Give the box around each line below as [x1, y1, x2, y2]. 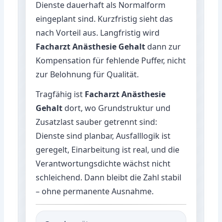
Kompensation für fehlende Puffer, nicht [36, 55, 186, 66]
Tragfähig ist [36, 88, 85, 100]
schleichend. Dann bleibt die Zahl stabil [36, 171, 182, 183]
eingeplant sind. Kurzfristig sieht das [36, 13, 173, 24]
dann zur [145, 41, 181, 52]
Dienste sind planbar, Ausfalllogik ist [36, 130, 171, 141]
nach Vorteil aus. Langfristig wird [36, 27, 160, 38]
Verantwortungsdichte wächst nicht [36, 158, 171, 169]
